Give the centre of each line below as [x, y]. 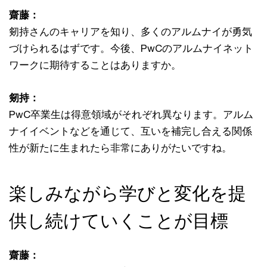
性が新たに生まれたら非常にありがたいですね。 [120, 148]
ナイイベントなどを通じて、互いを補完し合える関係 [131, 131]
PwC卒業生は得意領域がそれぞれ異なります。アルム [131, 115]
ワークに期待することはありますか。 [95, 65]
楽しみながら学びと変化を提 [128, 194]
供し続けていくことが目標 [119, 221]
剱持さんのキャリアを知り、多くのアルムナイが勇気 [131, 32]
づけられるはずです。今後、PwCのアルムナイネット [131, 49]
